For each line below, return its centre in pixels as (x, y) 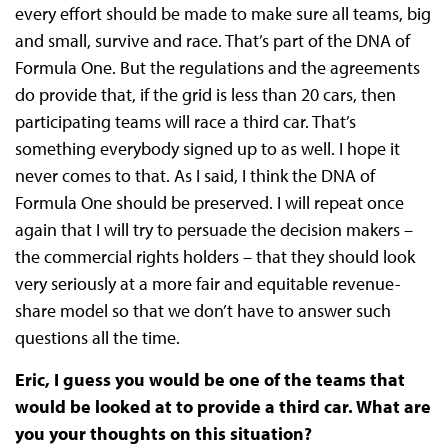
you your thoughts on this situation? (163, 434)
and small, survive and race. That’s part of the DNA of (212, 41)
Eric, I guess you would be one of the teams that (209, 380)
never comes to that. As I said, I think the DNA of (194, 176)
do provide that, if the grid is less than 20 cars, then (205, 95)
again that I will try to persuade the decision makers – (213, 230)
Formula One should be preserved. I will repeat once (209, 203)
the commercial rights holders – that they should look (214, 257)
